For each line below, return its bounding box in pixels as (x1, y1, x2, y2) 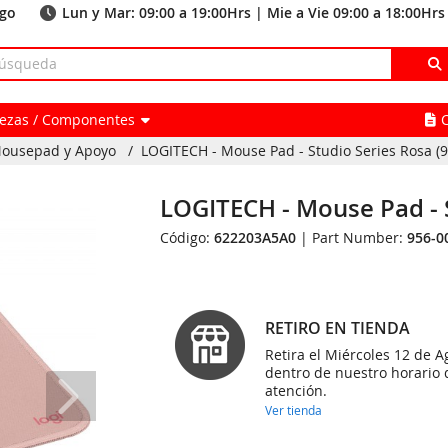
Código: (160, 228, 215, 247)
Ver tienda (265, 402, 323, 418)
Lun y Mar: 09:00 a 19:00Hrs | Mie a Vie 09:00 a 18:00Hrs (62, 3, 445, 22)
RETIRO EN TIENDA (265, 317, 411, 339)
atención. (265, 381, 328, 400)
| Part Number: (296, 228, 408, 247)
